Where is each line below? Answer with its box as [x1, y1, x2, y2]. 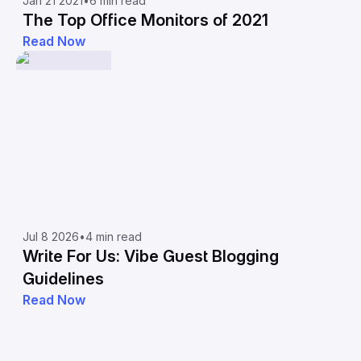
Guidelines [23, 269, 104, 288]
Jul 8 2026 [23, 230, 79, 243]
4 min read [85, 230, 142, 243]
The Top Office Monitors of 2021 [23, 10, 268, 30]
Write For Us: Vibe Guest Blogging [23, 247, 279, 266]
